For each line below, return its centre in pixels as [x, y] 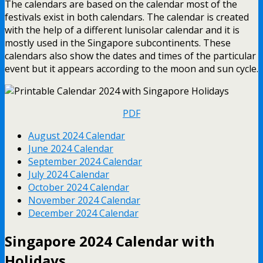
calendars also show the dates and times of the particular [130, 56]
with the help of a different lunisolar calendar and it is [122, 30]
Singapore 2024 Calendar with [110, 241]
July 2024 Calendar [69, 175]
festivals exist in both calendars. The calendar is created [127, 17]
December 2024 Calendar [83, 213]
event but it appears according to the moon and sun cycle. [131, 69]
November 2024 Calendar [84, 200]
